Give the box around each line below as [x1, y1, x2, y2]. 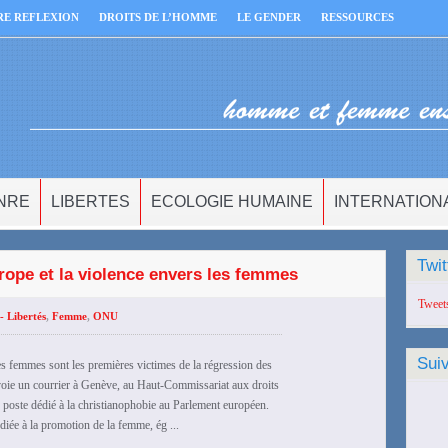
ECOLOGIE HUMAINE [151, 193, 313, 210]
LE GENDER [237, 11, 301, 23]
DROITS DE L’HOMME [99, 11, 217, 23]
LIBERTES [51, 193, 130, 210]
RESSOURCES [321, 11, 394, 23]
